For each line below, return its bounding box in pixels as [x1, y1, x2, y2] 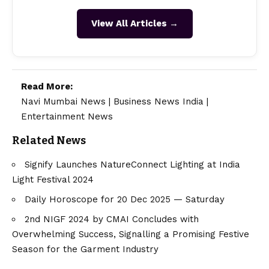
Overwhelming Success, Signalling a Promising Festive [12, 228, 249, 240]
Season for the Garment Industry [12, 243, 159, 255]
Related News [12, 134, 86, 148]
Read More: [21, 81, 73, 92]
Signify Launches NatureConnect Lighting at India [25, 159, 240, 170]
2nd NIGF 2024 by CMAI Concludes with [25, 213, 199, 225]
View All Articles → [91, 18, 178, 29]
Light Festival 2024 [12, 174, 94, 185]
